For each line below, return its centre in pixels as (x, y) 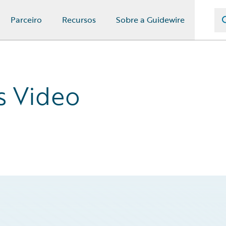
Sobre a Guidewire (150, 20)
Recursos (79, 20)
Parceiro (26, 20)
